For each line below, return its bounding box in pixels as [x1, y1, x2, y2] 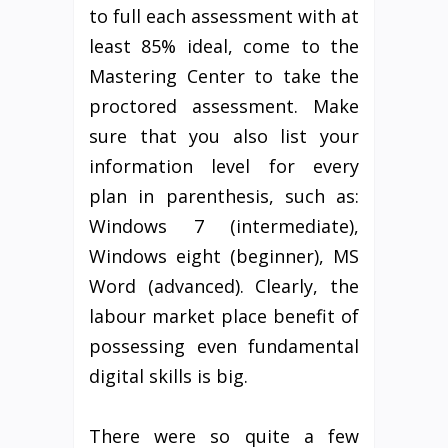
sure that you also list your [89, 124, 359, 149]
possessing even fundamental [89, 334, 359, 359]
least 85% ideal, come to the [89, 34, 359, 59]
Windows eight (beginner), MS [89, 244, 359, 269]
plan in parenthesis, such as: [89, 184, 359, 209]
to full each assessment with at [89, 4, 359, 29]
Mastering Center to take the [89, 64, 359, 89]
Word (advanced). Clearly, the [89, 274, 359, 299]
